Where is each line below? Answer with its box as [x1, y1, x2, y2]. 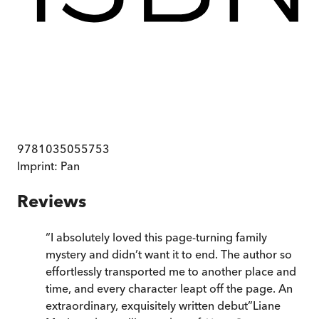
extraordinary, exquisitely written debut [46, 298, 248, 313]
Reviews [17, 191, 86, 212]
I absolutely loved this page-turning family [51, 230, 267, 245]
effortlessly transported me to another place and [46, 264, 296, 279]
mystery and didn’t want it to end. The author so [46, 247, 292, 262]
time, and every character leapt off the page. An [46, 281, 293, 296]
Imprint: [17, 159, 61, 174]
